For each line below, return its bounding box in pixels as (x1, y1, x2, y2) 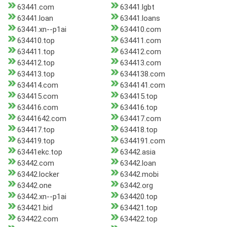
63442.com (17, 159, 54, 168)
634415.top (120, 92, 158, 101)
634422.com (17, 214, 58, 224)
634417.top (17, 125, 55, 135)
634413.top (17, 69, 55, 79)
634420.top (120, 192, 158, 202)
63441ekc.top (17, 147, 62, 157)
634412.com (120, 47, 161, 57)
